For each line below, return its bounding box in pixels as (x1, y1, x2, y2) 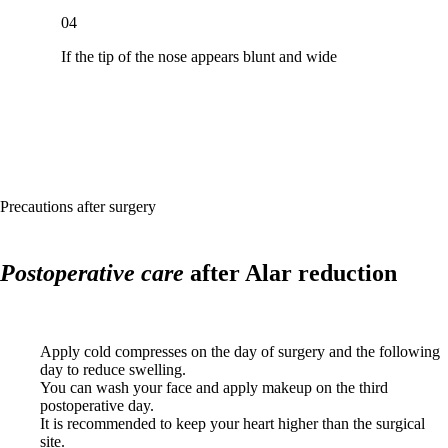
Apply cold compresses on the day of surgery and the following (40, 342, 440, 360)
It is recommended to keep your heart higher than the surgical (40, 414, 425, 432)
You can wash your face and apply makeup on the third (40, 378, 388, 396)
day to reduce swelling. (40, 360, 186, 378)
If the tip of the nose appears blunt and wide (61, 48, 338, 66)
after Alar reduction (184, 260, 397, 287)
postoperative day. (40, 396, 154, 414)
